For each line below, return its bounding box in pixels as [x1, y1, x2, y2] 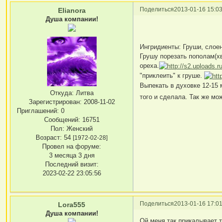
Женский [64, 125, 93, 132]
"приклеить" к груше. [140, 72, 205, 80]
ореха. [140, 62, 160, 70]
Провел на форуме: [42, 143, 102, 150]
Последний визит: [45, 161, 99, 168]
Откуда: [50, 89, 74, 97]
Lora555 [58, 200, 86, 209]
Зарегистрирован [28, 98, 80, 106]
